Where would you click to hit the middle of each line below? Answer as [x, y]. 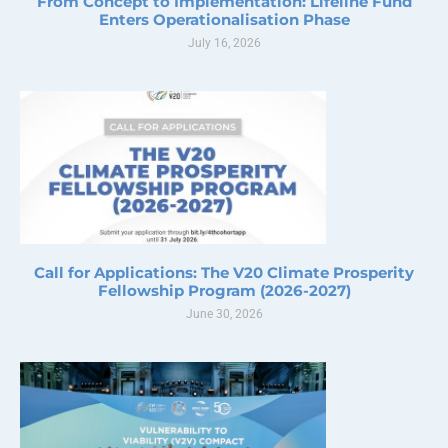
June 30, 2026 [224, 313]
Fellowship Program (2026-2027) [224, 290]
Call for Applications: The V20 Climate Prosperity [224, 272]
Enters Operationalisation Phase [224, 19]
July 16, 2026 [224, 42]
